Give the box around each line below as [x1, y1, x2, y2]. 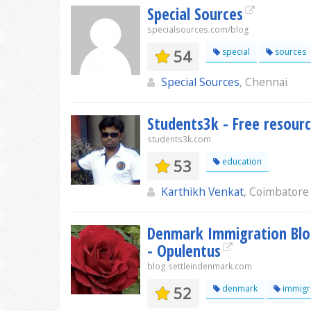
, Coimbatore [244, 184, 309, 199]
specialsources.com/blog [147, 24, 249, 35]
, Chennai [239, 74, 287, 90]
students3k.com [147, 133, 211, 145]
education [220, 155, 262, 167]
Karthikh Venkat [161, 184, 244, 199]
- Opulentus [147, 239, 221, 262]
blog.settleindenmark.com [147, 260, 252, 272]
